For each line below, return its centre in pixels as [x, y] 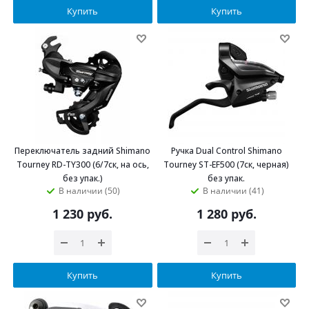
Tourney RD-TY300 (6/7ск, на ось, [82, 165]
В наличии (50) [90, 191]
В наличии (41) [233, 191]
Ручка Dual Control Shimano [226, 151]
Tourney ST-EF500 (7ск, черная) [227, 165]
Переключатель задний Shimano [83, 151]
